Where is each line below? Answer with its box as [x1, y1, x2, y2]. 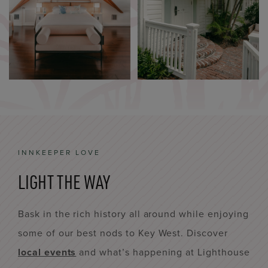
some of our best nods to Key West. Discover [18, 226, 228, 240]
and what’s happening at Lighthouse [76, 245, 250, 259]
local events [18, 245, 77, 259]
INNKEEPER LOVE [18, 147, 100, 158]
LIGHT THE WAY [18, 170, 110, 194]
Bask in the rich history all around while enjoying [18, 207, 249, 221]
